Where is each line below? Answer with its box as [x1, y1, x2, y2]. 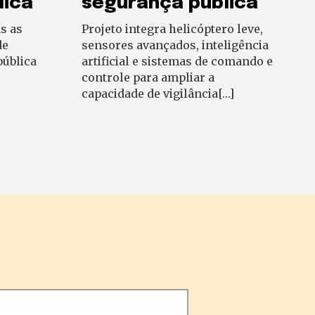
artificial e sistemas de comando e [82, 54, 273, 69]
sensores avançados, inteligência [82, 38, 269, 53]
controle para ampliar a [82, 70, 214, 85]
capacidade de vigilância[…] [82, 86, 234, 101]
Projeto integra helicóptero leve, [82, 22, 263, 37]
